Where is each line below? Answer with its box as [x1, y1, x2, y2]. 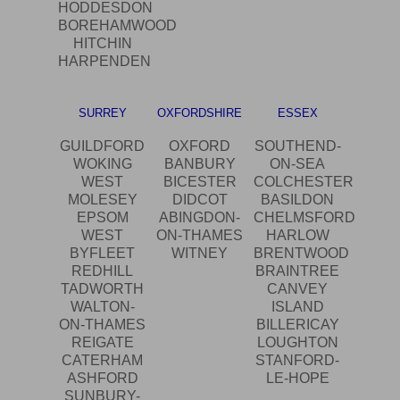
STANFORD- [255, 353, 340, 369]
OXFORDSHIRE [157, 106, 243, 121]
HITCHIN [72, 36, 132, 52]
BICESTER [162, 174, 237, 190]
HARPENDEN [58, 54, 151, 70]
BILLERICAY [255, 317, 339, 333]
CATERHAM [62, 353, 144, 369]
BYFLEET [70, 246, 136, 262]
